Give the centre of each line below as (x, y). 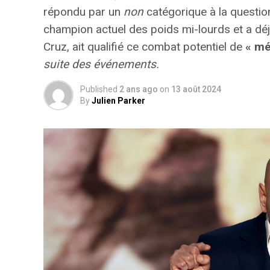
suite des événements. (101, 64)
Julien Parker (118, 101)
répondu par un (83, 12)
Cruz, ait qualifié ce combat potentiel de (144, 47)
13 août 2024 (196, 89)
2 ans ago (139, 89)
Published (99, 89)
